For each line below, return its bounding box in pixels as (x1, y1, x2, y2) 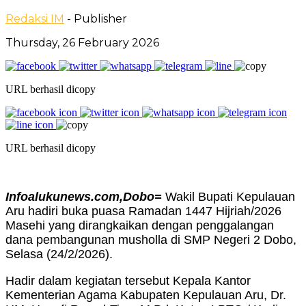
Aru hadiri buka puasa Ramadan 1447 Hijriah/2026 (5, 204, 281, 218)
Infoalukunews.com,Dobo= (5, 189, 162, 204)
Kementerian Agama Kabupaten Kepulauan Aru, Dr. (5, 288, 286, 302)
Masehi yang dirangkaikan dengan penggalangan (5, 218, 274, 232)
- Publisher (67, 12, 127, 25)
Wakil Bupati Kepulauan (165, 189, 295, 204)
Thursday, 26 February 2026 (5, 36, 159, 49)
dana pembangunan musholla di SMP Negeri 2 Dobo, (5, 232, 296, 247)
